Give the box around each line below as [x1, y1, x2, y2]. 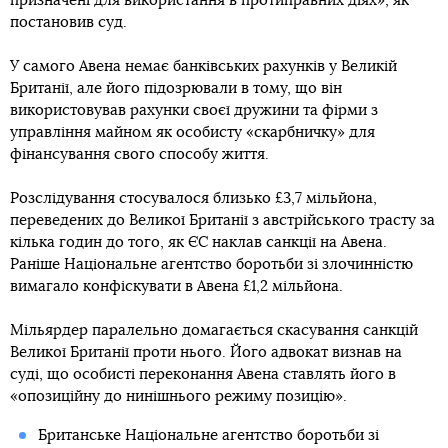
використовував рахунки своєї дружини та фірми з [10, 103, 378, 118]
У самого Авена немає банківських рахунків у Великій [10, 59, 397, 74]
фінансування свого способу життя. [10, 147, 269, 162]
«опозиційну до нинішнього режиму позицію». [10, 389, 347, 404]
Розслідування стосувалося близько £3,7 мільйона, [10, 191, 377, 206]
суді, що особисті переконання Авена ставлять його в [10, 367, 396, 382]
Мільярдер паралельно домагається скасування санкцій [10, 323, 418, 338]
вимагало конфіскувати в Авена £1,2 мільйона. [10, 279, 343, 294]
